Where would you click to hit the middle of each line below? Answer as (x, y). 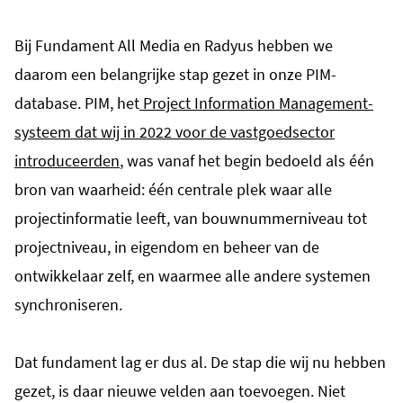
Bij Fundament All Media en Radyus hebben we (174, 45)
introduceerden (67, 160)
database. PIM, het (77, 103)
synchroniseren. (68, 304)
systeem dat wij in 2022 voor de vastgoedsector (175, 131)
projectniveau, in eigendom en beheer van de (167, 246)
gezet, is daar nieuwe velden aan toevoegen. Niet (180, 390)
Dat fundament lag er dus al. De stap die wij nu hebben (200, 362)
